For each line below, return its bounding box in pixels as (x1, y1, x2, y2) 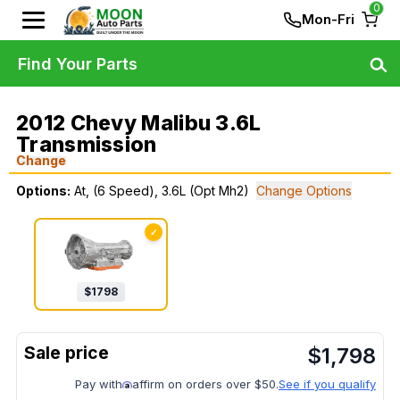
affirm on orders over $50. (132, 377, 279, 392)
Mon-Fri (302, 11, 354, 28)
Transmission (16, 132, 157, 157)
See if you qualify (279, 377, 376, 392)
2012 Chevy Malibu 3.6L (16, 111, 262, 136)
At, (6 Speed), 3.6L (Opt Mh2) (74, 183, 249, 198)
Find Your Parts (18, 54, 137, 73)
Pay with (75, 377, 122, 392)
